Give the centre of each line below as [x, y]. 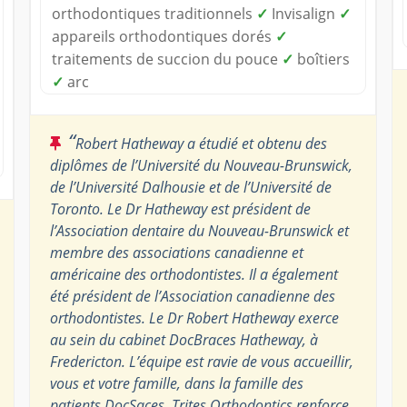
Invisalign [303, 13]
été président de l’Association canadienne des [192, 296]
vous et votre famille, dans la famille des [176, 383]
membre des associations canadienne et [176, 252]
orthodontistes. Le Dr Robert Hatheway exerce [194, 318]
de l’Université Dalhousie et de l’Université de [190, 187]
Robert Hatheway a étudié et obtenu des [201, 143]
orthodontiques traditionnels [154, 13]
